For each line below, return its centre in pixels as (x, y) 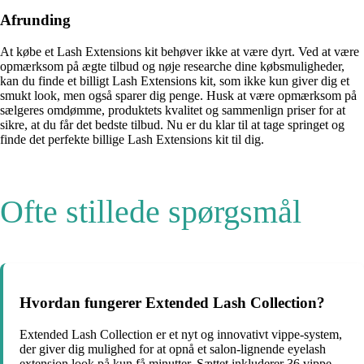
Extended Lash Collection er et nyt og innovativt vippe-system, (181, 335)
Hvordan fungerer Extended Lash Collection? (172, 303)
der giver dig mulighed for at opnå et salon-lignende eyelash (173, 349)
